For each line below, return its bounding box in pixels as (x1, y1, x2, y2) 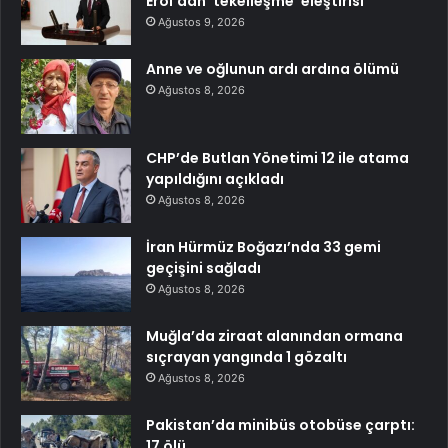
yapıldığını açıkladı (146, 168, 284, 189)
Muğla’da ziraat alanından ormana (146, 325, 403, 346)
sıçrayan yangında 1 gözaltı (146, 346, 347, 367)
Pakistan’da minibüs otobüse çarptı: (146, 414, 415, 435)
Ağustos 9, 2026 (158, 14, 245, 29)
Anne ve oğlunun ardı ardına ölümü (146, 58, 399, 79)
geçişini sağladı (146, 257, 261, 278)
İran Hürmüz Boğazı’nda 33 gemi (146, 236, 381, 257)
